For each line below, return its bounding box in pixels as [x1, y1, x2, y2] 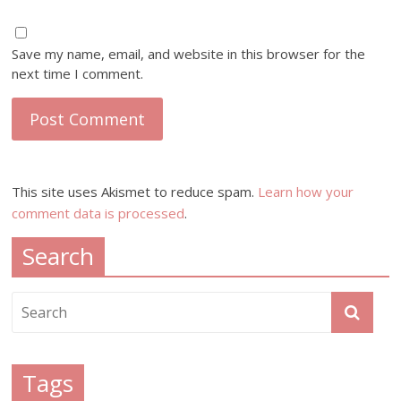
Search [22, 239, 95, 272]
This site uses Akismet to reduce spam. [12, 182, 259, 200]
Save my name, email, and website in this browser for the [12, 44, 366, 63]
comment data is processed [12, 203, 185, 222]
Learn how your [258, 182, 354, 200]
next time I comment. [12, 64, 144, 82]
